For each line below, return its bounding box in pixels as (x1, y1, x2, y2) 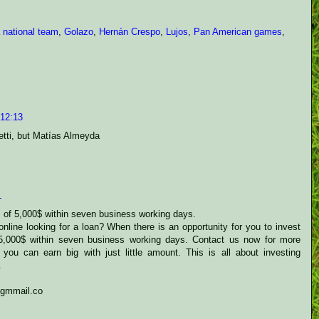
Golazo (64, 26, 93, 37)
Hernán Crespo (99, 26, 160, 37)
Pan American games (194, 26, 282, 37)
